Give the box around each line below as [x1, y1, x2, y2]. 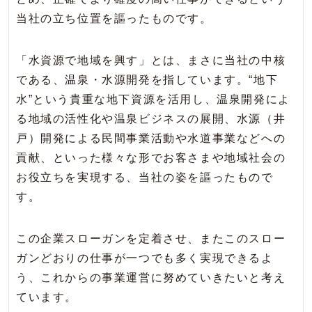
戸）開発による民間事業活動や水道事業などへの [16, 132, 286, 145]
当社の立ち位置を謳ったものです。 [16, 13, 212, 25]
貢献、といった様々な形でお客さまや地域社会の [16, 152, 286, 164]
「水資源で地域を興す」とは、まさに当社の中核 [16, 54, 286, 67]
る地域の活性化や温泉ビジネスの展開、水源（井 [16, 113, 286, 125]
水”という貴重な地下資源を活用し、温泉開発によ [16, 93, 290, 106]
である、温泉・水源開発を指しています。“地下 [16, 74, 279, 86]
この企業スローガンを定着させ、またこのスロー [16, 233, 286, 245]
